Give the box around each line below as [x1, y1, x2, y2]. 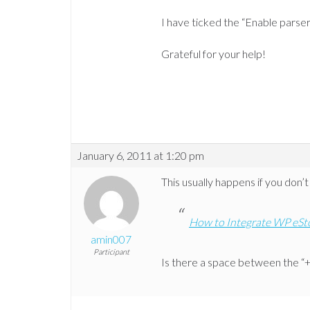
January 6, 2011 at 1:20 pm [77, 149, 204, 163]
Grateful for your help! [161, 47, 266, 61]
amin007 [91, 232, 131, 246]
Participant [93, 247, 129, 257]
